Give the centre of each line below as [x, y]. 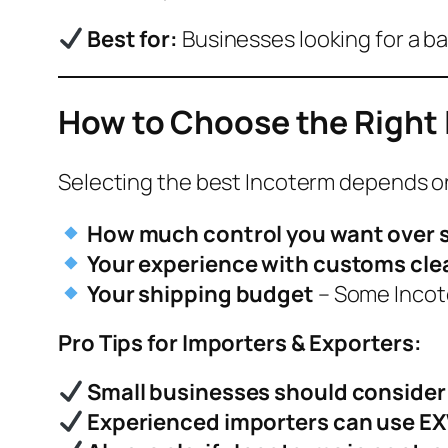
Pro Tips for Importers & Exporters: [240, 342]
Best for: [132, 38]
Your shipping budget [200, 293]
